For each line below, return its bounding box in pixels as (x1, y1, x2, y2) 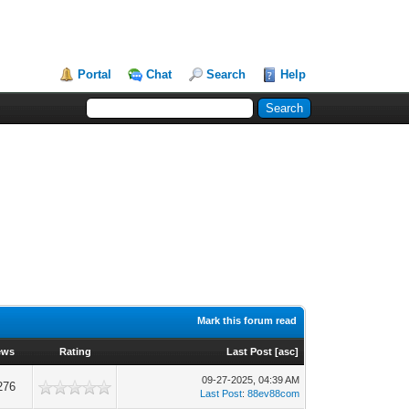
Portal (78, 68, 112, 81)
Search (206, 68, 246, 81)
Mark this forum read (197, 315, 298, 326)
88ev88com (247, 388, 300, 399)
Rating (58, 346, 91, 357)
